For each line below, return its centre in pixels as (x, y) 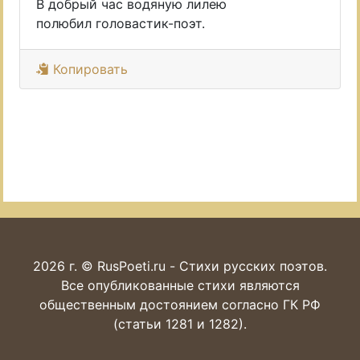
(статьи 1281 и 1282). (180, 324)
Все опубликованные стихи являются (180, 285)
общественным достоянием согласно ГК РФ (180, 305)
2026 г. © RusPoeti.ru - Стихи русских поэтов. (180, 266)
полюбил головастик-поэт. (121, 23)
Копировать (88, 69)
